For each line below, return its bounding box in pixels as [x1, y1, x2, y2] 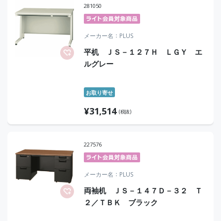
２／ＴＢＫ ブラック [84, 197, 158, 207]
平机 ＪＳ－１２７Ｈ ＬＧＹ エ [84, 47, 202, 57]
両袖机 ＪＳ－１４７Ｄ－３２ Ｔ [84, 185, 202, 195]
